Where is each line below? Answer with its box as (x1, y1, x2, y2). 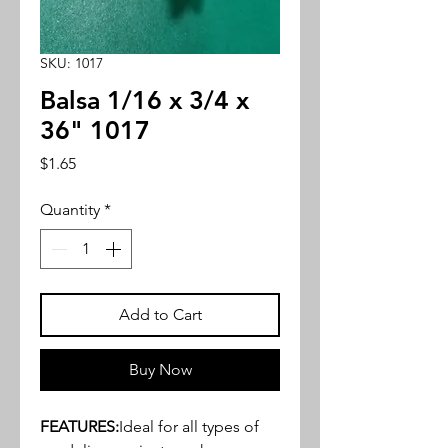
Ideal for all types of (119, 417, 259, 437)
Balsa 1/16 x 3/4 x (40, 85, 249, 116)
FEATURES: (40, 417, 119, 437)
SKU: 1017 (40, 54, 103, 73)
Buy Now (128, 360, 192, 380)
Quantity (40, 200, 100, 220)
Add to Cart (118, 305, 202, 325)
